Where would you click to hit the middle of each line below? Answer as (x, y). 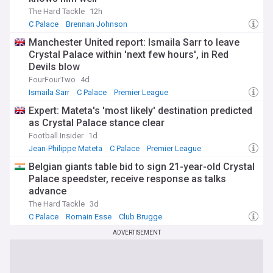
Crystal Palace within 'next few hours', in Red (129, 55)
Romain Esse (89, 217)
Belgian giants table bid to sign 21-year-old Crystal (142, 167)
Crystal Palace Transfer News (82, 34)
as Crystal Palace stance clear (97, 123)
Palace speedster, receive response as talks (127, 179)
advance (48, 191)
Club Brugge (140, 217)
